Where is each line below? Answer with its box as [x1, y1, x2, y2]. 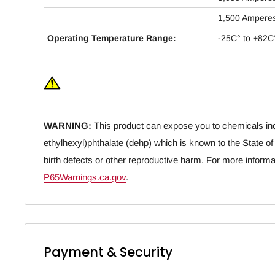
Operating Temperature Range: [47, 33, 176, 43]
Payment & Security [44, 242, 172, 261]
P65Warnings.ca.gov [44, 171, 126, 182]
